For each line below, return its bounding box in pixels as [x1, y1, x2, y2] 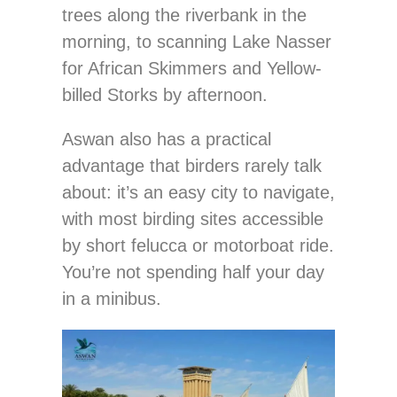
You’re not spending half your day [62, 261, 324, 282]
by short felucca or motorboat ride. [62, 235, 334, 255]
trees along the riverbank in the [62, 4, 307, 25]
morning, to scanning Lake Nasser [62, 31, 331, 51]
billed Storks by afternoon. [62, 84, 268, 105]
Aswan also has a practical [62, 128, 271, 149]
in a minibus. [62, 288, 161, 308]
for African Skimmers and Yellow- [62, 58, 322, 78]
